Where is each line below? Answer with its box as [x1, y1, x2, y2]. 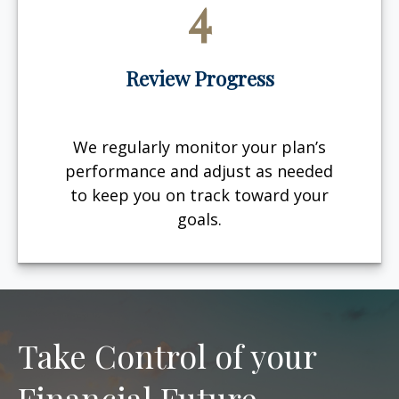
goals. [176, 208, 222, 230]
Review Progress [125, 64, 274, 92]
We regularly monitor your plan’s [72, 136, 326, 158]
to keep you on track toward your [69, 184, 329, 206]
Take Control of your [18, 334, 316, 377]
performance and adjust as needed [65, 160, 334, 182]
